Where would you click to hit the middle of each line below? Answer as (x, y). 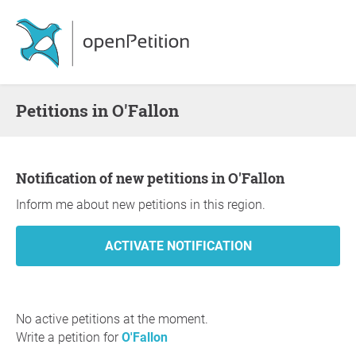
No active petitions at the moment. (112, 319)
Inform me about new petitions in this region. (141, 205)
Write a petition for (69, 337)
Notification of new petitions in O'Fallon (156, 178)
